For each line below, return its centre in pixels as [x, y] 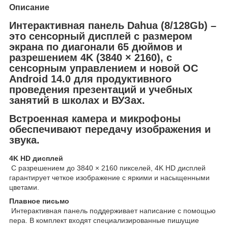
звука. [24, 140]
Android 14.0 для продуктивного [90, 79]
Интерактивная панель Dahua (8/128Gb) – [113, 25]
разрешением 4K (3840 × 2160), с [91, 57]
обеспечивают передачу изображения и [110, 130]
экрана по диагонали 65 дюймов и [96, 47]
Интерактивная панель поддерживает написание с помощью [112, 211]
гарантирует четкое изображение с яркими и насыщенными [109, 178]
